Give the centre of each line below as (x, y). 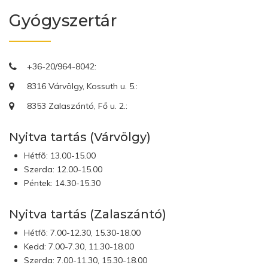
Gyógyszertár (63, 21)
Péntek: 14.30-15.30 (62, 183)
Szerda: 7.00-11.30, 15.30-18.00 (86, 260)
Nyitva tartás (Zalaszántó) (88, 214)
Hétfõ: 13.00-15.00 (60, 156)
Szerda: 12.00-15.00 (63, 169)
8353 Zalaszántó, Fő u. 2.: (77, 106)
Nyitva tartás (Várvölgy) (80, 137)
